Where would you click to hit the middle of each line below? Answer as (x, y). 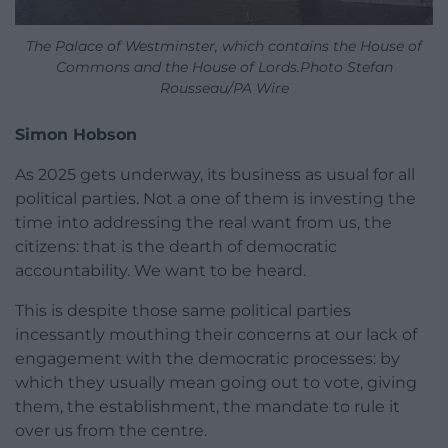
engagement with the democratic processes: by (207, 359)
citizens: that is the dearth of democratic (176, 247)
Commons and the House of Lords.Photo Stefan (224, 67)
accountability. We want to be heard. (160, 271)
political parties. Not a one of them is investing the (215, 199)
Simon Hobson (76, 135)
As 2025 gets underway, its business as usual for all (215, 175)
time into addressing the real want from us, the (203, 223)
